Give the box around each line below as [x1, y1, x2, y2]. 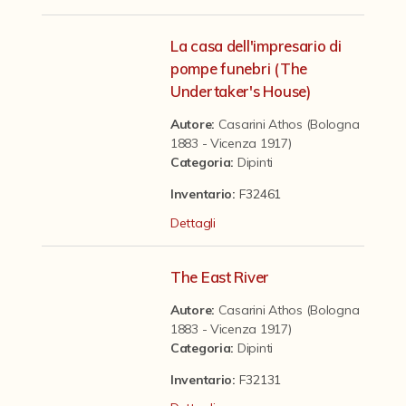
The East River [170, 266, 270, 286]
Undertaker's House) [170, 82, 311, 101]
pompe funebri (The [170, 59, 307, 78]
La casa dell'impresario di [170, 36, 342, 55]
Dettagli [170, 214, 216, 231]
